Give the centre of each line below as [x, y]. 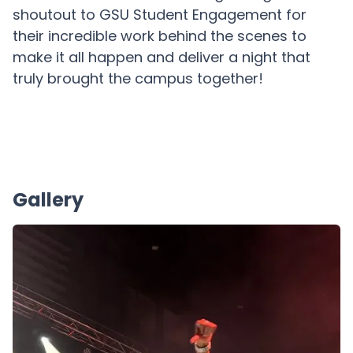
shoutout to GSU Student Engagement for [160, 15]
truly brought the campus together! [138, 78]
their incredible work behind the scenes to [160, 36]
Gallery [48, 200]
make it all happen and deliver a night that [162, 57]
